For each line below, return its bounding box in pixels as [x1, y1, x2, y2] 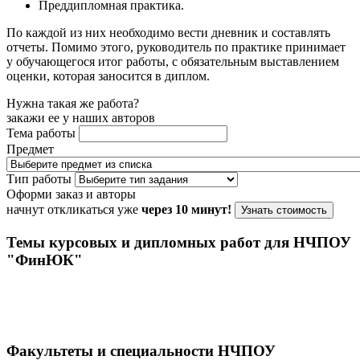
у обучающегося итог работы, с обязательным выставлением [6, 55, 339, 69]
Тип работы [6, 172, 72, 186]
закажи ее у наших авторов [6, 111, 155, 125]
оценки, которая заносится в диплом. [6, 69, 210, 84]
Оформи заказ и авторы [6, 187, 136, 202]
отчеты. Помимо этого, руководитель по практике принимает [6, 40, 346, 55]
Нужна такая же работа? [6, 96, 139, 111]
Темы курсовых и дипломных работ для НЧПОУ [6, 234, 351, 252]
